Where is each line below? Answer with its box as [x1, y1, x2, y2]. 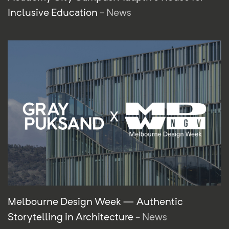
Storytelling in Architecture [8, 211, 135, 223]
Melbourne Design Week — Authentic [8, 195, 183, 208]
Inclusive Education [8, 6, 100, 18]
